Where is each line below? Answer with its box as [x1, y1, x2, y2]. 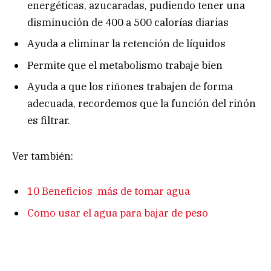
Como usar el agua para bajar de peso [27, 206, 208, 220]
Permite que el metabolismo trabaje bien [27, 58, 223, 72]
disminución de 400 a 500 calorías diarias [27, 15, 229, 29]
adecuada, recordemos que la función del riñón [27, 97, 256, 111]
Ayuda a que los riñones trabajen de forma [27, 80, 233, 94]
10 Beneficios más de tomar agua [27, 184, 190, 198]
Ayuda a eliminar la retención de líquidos [27, 37, 226, 51]
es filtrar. [27, 114, 70, 128]
